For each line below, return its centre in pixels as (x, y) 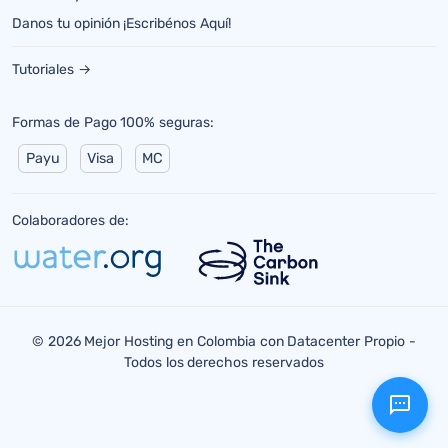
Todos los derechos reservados (224, 362)
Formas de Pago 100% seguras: (113, 123)
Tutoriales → (51, 70)
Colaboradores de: (70, 221)
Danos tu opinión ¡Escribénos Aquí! (122, 24)
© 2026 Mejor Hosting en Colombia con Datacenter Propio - (224, 341)
